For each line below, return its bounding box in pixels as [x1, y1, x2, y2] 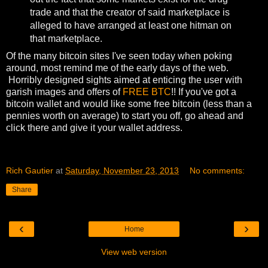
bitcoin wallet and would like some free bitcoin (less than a [6, 99, 252, 109]
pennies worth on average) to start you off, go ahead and [6, 111, 243, 121]
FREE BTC [123, 87, 171, 98]
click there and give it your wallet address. [6, 123, 182, 133]
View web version [101, 247, 167, 257]
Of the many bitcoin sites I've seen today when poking [6, 51, 232, 62]
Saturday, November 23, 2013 [65, 166, 179, 176]
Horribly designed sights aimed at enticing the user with [6, 75, 242, 86]
